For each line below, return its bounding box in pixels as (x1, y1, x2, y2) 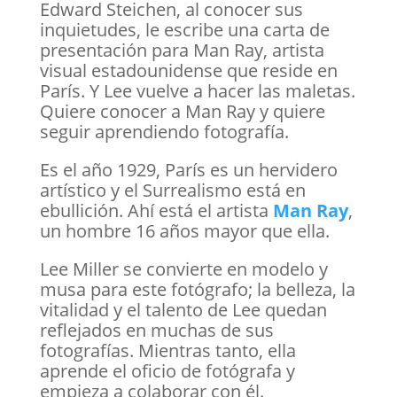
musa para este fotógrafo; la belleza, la (39, 277, 355, 301)
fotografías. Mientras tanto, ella (39, 339, 296, 362)
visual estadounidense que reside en (39, 58, 338, 82)
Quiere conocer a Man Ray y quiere (39, 99, 325, 123)
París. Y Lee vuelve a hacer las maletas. (39, 79, 355, 103)
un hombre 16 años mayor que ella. (39, 219, 330, 243)
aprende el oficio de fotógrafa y (39, 359, 295, 383)
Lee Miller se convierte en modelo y (39, 257, 328, 281)
